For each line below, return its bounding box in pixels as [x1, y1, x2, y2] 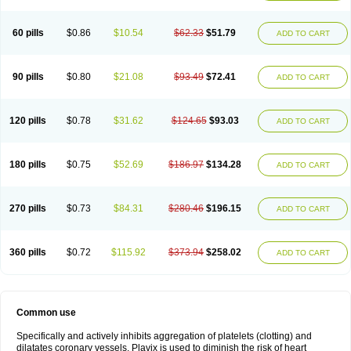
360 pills [9, 247, 46, 258]
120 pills [9, 115, 46, 126]
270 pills [9, 203, 46, 214]
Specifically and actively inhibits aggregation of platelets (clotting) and [16, 331, 312, 342]
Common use [16, 307, 76, 318]
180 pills [9, 159, 46, 170]
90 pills [12, 71, 44, 82]
